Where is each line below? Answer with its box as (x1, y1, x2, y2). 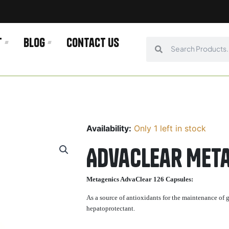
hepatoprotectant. (86, 204, 135, 212)
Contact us (66, 35, 120, 50)
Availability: (86, 123, 131, 133)
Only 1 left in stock (134, 123, 206, 133)
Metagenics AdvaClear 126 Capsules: (86, 175, 193, 183)
